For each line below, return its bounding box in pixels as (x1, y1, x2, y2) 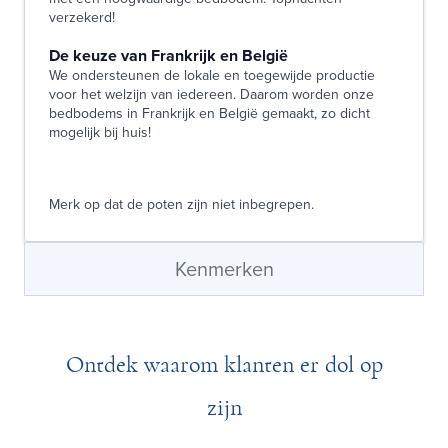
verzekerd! (49, 6, 115, 27)
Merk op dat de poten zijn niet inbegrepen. (49, 193, 314, 214)
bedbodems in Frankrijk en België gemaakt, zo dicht (49, 102, 370, 123)
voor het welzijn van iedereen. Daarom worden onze (49, 83, 374, 104)
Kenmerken (174, 253, 274, 283)
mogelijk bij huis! (49, 121, 151, 142)
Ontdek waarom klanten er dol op (65, 352, 383, 377)
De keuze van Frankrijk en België (49, 43, 288, 67)
